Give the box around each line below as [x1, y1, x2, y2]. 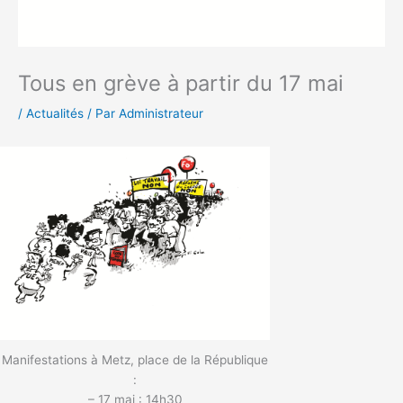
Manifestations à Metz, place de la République [2, 352, 268, 367]
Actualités [26, 106, 84, 121]
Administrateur [119, 106, 203, 121]
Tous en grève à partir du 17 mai [18, 70, 344, 97]
